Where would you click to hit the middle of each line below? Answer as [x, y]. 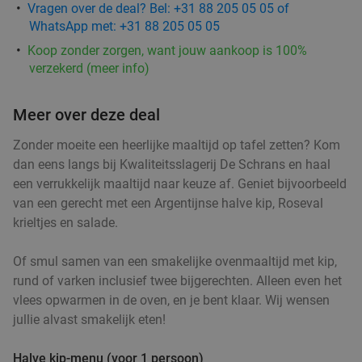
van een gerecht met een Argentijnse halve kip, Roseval [168, 203]
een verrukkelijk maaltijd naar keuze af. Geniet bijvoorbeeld [180, 183]
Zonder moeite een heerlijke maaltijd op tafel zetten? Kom [177, 145]
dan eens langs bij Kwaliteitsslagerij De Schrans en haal [172, 164]
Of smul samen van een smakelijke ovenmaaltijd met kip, [175, 261]
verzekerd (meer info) [89, 68]
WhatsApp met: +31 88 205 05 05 [124, 26]
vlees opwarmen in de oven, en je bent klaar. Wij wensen [171, 300]
